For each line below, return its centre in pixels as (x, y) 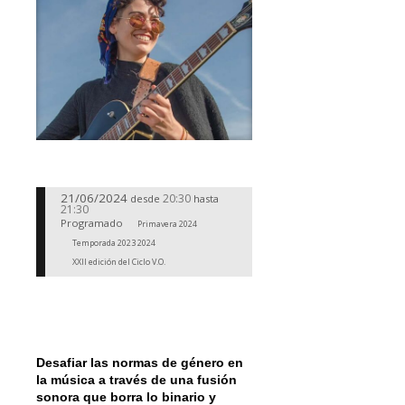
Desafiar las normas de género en (140, 362)
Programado (91, 223)
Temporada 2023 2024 (114, 243)
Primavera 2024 (168, 224)
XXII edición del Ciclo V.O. (119, 261)
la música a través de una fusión (137, 379)
